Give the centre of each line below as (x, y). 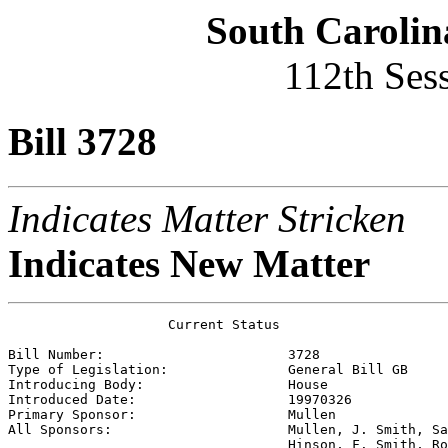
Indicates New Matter (189, 263)
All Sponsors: (148, 429)
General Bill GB (348, 369)
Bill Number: (148, 354)
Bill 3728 (82, 142)
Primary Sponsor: (148, 414)
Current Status (144, 324)
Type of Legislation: (148, 369)
